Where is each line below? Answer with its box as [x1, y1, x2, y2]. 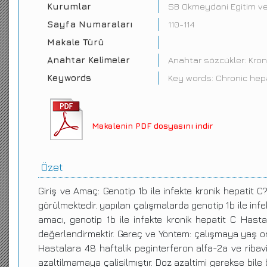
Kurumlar [47, 1, 91, 11]
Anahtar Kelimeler [47, 55, 130, 65]
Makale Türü [47, 37, 104, 47]
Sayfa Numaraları [47, 19, 133, 29]
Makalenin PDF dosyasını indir [92, 120, 213, 131]
